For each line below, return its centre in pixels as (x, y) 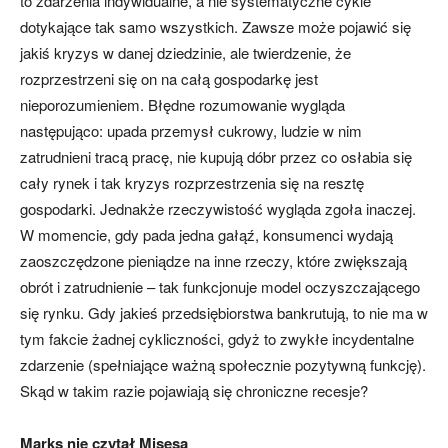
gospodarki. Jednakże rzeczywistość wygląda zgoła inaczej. (218, 209)
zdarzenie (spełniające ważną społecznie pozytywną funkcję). (223, 365)
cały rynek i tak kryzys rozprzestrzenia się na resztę (192, 183)
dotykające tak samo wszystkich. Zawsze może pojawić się (215, 27)
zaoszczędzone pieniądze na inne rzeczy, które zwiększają (213, 261)
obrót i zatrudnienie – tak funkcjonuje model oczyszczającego (220, 287)
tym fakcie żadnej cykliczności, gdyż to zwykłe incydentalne (217, 339)
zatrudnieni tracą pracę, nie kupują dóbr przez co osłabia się (216, 157)
